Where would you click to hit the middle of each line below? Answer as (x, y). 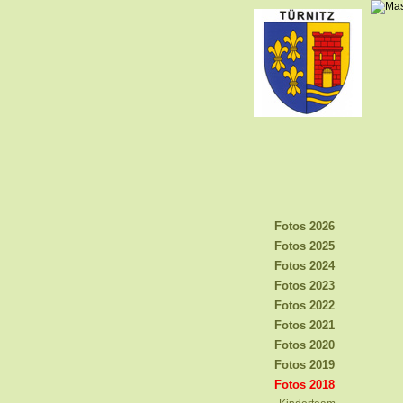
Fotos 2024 (304, 266)
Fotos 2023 (304, 286)
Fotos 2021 (304, 325)
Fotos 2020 (304, 345)
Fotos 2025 (304, 246)
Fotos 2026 (304, 226)
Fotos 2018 (304, 385)
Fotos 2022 (304, 305)
